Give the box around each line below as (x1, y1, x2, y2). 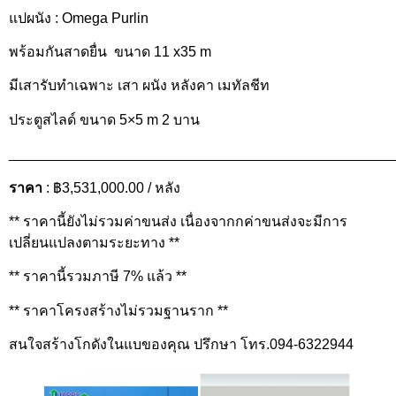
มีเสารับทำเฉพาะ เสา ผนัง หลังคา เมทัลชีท (9, 78, 270, 94)
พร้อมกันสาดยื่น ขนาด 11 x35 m (9, 44, 211, 60)
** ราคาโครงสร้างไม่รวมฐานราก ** (9, 302, 228, 318)
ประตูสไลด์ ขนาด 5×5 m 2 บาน (9, 111, 200, 127)
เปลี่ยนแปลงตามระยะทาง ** (9, 234, 179, 250)
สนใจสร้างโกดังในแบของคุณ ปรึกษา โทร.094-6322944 (9, 337, 354, 353)
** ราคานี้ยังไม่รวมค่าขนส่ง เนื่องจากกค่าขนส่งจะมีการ (9, 213, 347, 229)
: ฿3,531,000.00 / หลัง (42, 179, 180, 195)
